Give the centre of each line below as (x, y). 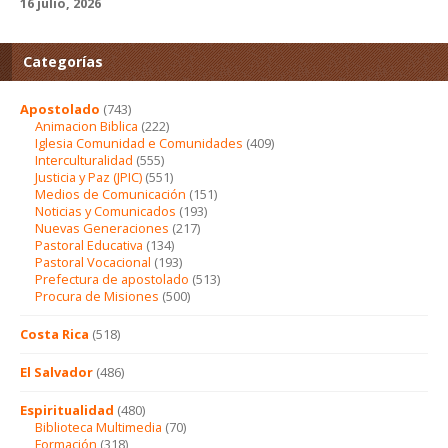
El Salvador (56, 371)
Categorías (63, 61)
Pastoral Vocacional (93, 261)
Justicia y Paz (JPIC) (88, 176)
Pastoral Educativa (89, 244)
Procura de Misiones (97, 295)
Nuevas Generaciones (102, 227)
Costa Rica (54, 333)
